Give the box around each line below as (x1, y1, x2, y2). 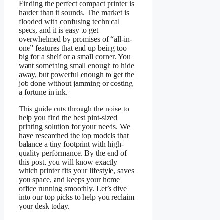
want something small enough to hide (19, 61, 134, 70)
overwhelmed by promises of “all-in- (19, 35, 132, 44)
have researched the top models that (19, 131, 129, 140)
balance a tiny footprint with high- (19, 140, 124, 149)
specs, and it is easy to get (19, 26, 98, 35)
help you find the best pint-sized (19, 113, 117, 122)
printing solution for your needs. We (19, 122, 130, 131)
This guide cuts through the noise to (19, 105, 129, 113)
